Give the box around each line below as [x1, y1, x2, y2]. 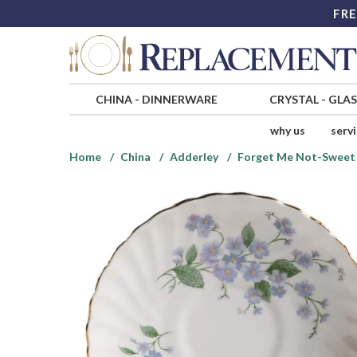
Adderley [170, 150, 218, 164]
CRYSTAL [269, 92, 319, 107]
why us [269, 124, 305, 138]
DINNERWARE [141, 92, 218, 107]
